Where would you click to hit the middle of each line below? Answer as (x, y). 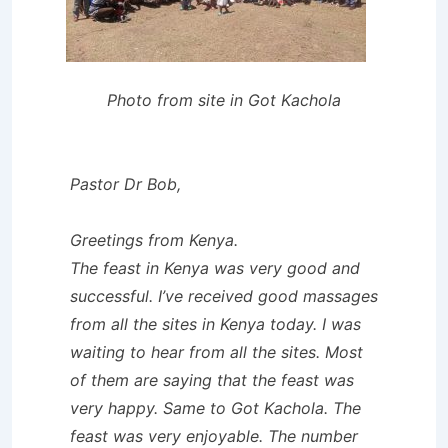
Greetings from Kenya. (154, 239)
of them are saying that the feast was (212, 379)
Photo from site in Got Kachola (224, 99)
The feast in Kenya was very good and (215, 267)
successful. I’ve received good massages (224, 295)
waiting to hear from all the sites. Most (216, 351)
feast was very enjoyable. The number (214, 435)
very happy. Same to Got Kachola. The (215, 407)
